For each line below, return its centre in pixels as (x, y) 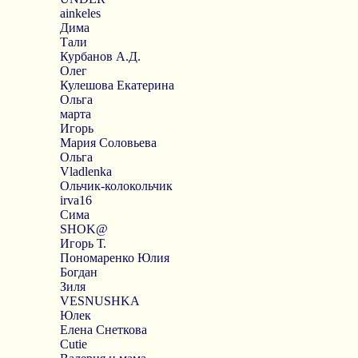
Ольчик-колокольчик (116, 186)
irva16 (76, 200)
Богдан (78, 272)
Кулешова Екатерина (117, 85)
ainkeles (80, 13)
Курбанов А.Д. (100, 56)
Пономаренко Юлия (114, 258)
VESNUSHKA (99, 301)
